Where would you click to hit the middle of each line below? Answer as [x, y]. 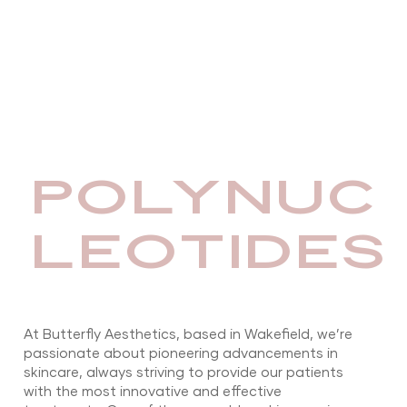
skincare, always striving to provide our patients [183, 372]
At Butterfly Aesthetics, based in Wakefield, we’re [188, 334]
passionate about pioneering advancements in [180, 353]
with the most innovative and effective [152, 392]
